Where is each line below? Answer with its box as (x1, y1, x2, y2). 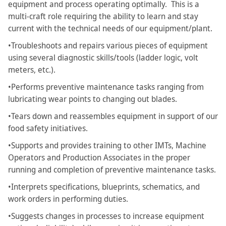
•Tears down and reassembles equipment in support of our (8, 110, 218, 122)
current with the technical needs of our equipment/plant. (8, 23, 212, 34)
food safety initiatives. (8, 123, 88, 134)
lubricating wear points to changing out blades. (8, 93, 177, 105)
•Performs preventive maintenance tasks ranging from (8, 81, 204, 93)
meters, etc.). (8, 64, 55, 76)
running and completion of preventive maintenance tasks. (8, 164, 216, 176)
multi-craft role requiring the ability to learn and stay (8, 11, 198, 22)
